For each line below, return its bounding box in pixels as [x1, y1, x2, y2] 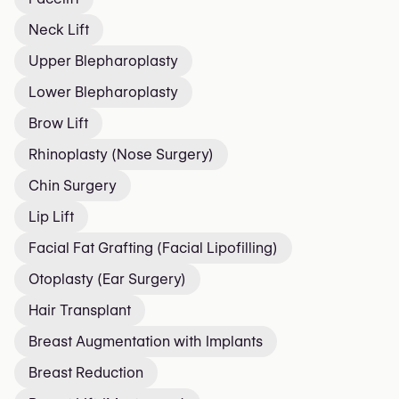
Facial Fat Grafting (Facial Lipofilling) [28, 240, 278, 256]
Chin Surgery [28, 177, 117, 194]
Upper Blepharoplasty [28, 53, 178, 69]
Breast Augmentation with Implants [28, 333, 263, 350]
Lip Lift [28, 208, 74, 225]
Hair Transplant [28, 302, 131, 319]
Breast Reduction [28, 364, 143, 381]
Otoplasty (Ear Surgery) [28, 271, 186, 288]
